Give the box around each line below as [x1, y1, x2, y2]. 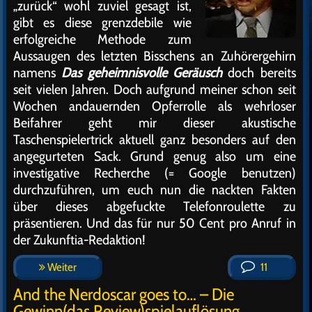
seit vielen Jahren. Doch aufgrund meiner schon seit [13, 81, 296, 97]
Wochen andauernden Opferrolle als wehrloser [13, 97, 296, 114]
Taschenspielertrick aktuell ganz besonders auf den [13, 131, 296, 148]
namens [13, 64, 62, 81]
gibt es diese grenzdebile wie [13, 14, 192, 31]
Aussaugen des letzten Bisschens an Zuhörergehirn [13, 47, 296, 64]
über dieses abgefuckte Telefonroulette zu [13, 198, 296, 214]
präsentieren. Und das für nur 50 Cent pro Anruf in [13, 214, 296, 231]
